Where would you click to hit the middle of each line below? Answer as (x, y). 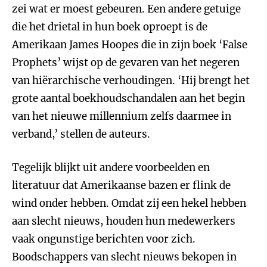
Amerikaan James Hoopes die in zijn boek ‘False (130, 45)
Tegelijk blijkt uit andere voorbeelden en (111, 167)
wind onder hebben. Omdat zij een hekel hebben (129, 203)
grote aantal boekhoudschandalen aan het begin (128, 98)
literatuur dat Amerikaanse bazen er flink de (121, 185)
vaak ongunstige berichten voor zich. (104, 239)
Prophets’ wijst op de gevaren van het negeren (126, 63)
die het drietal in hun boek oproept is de (110, 27)
